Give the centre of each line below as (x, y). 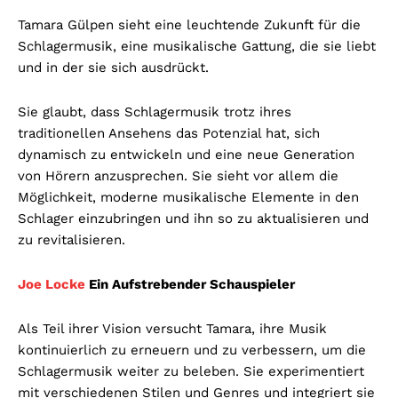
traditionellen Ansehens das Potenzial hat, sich (169, 133)
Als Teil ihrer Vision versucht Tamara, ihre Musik (172, 328)
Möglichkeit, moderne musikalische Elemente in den (188, 197)
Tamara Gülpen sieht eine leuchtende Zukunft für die (189, 24)
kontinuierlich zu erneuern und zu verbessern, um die (192, 350)
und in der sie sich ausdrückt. (113, 67)
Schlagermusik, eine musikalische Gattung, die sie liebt (197, 46)
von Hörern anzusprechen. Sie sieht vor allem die (178, 175)
